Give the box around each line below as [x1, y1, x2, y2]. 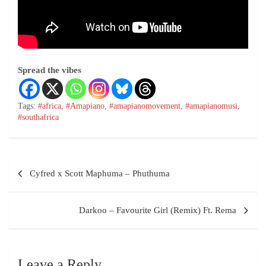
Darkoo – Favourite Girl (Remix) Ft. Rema [79, 205, 236, 215]
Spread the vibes [18, 65, 81, 75]
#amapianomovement [109, 102, 180, 110]
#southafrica [18, 113, 59, 122]
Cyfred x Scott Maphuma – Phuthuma [30, 169, 170, 178]
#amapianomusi [185, 102, 237, 110]
